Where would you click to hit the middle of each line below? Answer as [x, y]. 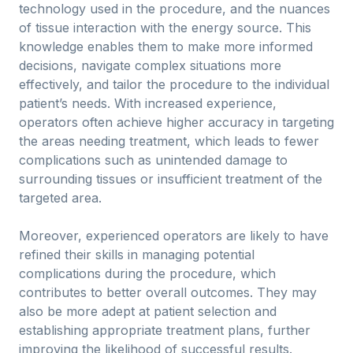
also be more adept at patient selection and [148, 311]
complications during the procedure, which [147, 273]
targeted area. [60, 198]
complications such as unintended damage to [153, 160]
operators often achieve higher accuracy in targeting [176, 122]
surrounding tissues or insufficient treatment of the [171, 179]
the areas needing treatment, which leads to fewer [169, 141]
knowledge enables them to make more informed [166, 46]
